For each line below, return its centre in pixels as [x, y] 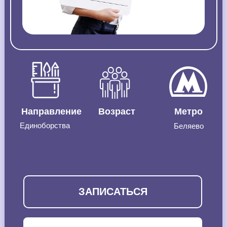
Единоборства [45, 125]
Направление [51, 111]
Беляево [188, 126]
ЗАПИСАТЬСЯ [113, 192]
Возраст [117, 111]
